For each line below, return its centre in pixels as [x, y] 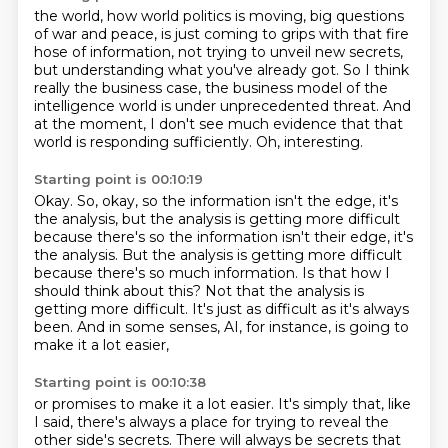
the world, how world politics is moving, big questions [218, 16]
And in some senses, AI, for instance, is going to [242, 327]
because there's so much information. [167, 273]
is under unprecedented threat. [271, 106]
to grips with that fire [335, 34]
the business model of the [296, 88]
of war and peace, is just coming [147, 34]
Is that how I [345, 273]
